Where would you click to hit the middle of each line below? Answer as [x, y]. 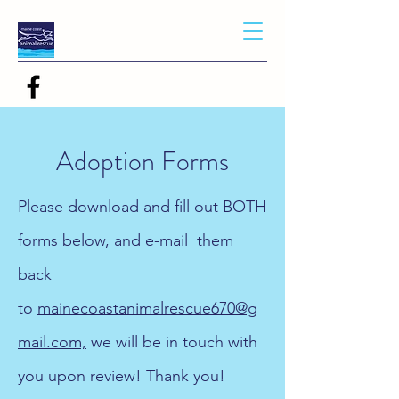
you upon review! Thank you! [122, 376]
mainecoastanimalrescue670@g [147, 308]
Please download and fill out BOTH [142, 207]
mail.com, [52, 342]
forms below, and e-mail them [126, 240]
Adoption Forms [142, 161]
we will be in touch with [172, 342]
